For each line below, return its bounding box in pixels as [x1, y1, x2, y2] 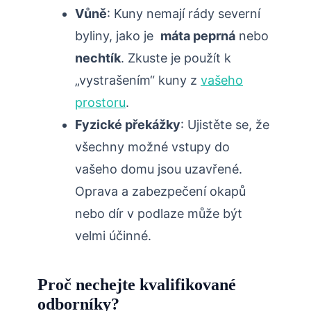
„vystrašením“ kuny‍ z [75, 73, 201, 88]
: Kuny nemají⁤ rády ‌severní [107, 6, 260, 22]
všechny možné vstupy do [75, 140, 230, 155]
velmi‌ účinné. [75, 228, 151, 244]
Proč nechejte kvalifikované [37, 276, 236, 294]
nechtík [75, 51, 121, 66]
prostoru [75, 95, 126, 110]
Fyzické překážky [75, 117, 180, 133]
